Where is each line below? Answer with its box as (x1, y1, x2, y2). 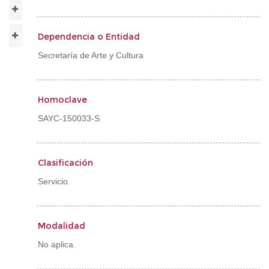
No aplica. (38, 240, 76, 249)
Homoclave (38, 94, 87, 105)
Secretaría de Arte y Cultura (38, 50, 144, 60)
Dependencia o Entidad (38, 31, 140, 42)
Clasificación (38, 157, 93, 168)
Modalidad (38, 220, 85, 231)
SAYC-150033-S (38, 113, 100, 123)
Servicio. (38, 177, 70, 186)
